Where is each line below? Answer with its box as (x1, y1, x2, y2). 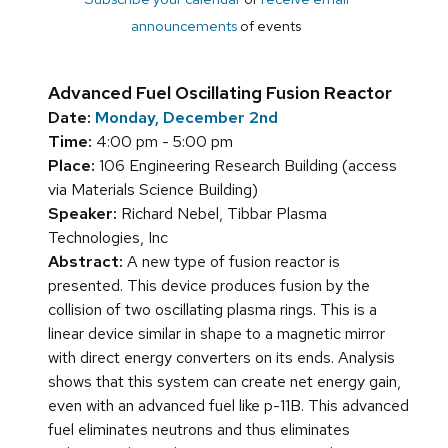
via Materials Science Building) (48, 179, 258, 201)
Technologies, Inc (48, 227, 168, 249)
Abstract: (48, 251, 123, 273)
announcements (131, 16, 237, 36)
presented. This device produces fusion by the (48, 275, 370, 297)
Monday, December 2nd (95, 107, 278, 129)
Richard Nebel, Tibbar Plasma (117, 203, 327, 225)
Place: (48, 155, 95, 177)
